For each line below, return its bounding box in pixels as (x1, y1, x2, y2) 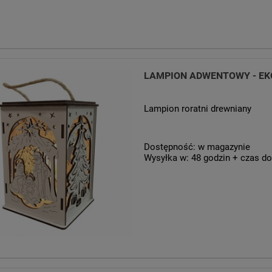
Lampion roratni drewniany (143, 103, 251, 115)
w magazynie (197, 141, 250, 153)
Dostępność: (143, 141, 195, 153)
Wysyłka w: (143, 152, 189, 164)
